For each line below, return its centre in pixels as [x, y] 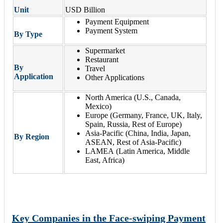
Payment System [111, 30]
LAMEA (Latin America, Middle [137, 151]
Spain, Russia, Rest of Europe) [133, 124]
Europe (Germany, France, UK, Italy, [144, 115]
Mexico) [98, 106]
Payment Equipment [117, 21]
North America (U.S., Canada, [133, 97]
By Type [28, 34]
